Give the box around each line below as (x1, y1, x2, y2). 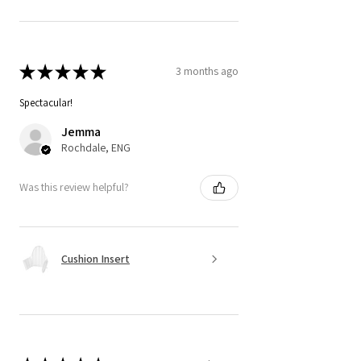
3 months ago (176, 64, 239, 79)
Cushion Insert (61, 251, 130, 267)
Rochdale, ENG (61, 139, 131, 155)
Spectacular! (19, 95, 73, 110)
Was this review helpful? (19, 180, 129, 195)
